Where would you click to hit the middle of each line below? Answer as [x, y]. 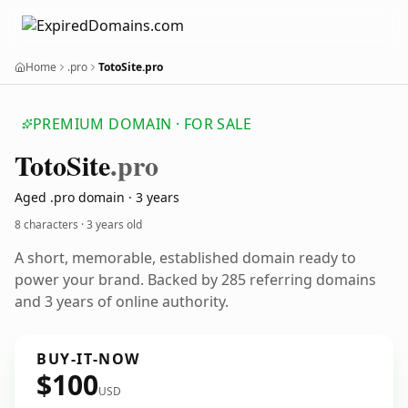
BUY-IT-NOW [88, 359]
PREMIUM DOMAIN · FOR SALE [142, 124]
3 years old [114, 224]
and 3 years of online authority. [122, 301]
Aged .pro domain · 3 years [97, 197]
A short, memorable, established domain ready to [185, 258]
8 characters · [51, 224]
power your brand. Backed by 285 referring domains [195, 280]
